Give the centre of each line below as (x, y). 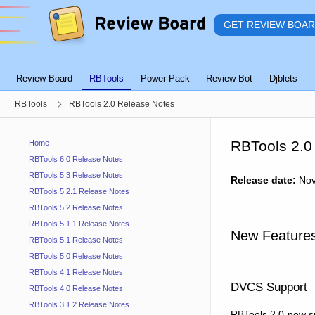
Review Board (45, 78)
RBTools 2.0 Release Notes (122, 104)
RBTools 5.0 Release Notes (76, 256)
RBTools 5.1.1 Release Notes (79, 224)
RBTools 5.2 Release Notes (76, 208)
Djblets (284, 78)
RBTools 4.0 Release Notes (76, 289)
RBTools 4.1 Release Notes (76, 272)
